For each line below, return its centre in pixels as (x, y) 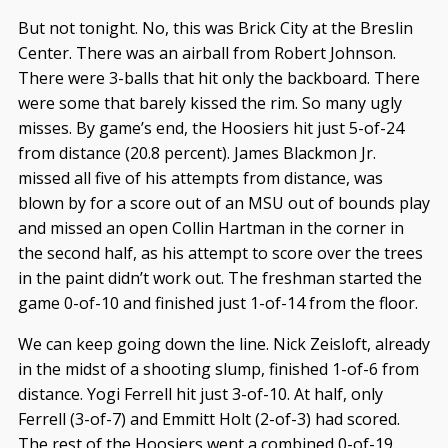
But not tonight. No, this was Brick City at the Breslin (215, 27)
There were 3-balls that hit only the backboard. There (218, 77)
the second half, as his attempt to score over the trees (220, 252)
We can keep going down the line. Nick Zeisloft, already (223, 343)
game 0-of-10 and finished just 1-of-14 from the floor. (217, 302)
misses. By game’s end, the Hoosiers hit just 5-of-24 (210, 127)
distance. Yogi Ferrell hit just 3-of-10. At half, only (200, 393)
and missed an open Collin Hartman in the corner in (210, 227)
